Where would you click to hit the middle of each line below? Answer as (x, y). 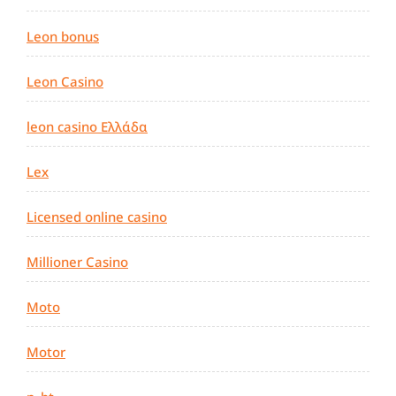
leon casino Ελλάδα (87, 127)
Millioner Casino (77, 262)
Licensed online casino (97, 217)
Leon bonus (63, 37)
